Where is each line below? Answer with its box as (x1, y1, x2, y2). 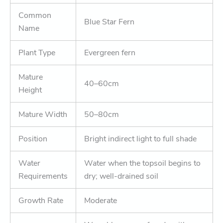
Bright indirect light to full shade (84, 133, 197, 144)
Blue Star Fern (84, 16, 134, 27)
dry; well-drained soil (84, 170, 158, 182)
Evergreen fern (84, 47, 135, 58)
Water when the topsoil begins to (84, 157, 201, 169)
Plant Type (18, 47, 55, 58)
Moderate (84, 195, 117, 206)
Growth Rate (18, 195, 63, 206)
